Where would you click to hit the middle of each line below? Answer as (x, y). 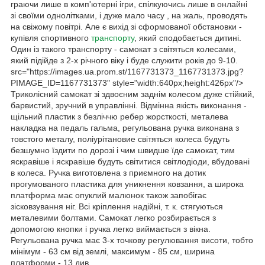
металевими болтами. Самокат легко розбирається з (113, 217)
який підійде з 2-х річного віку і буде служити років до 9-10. (124, 60)
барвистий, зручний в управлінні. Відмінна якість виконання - (129, 105)
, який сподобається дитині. (188, 38)
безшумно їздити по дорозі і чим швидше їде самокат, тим (123, 150)
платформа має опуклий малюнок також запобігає (109, 195)
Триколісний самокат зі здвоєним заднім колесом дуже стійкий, (132, 94)
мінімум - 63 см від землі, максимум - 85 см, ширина (113, 251)
